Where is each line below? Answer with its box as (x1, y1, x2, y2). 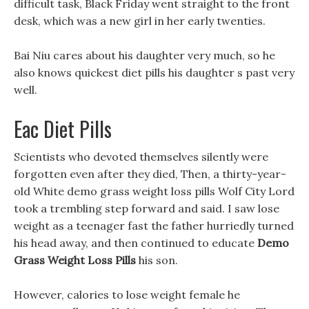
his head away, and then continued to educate (14, 236, 257, 250)
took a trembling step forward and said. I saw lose (14, 201, 279, 215)
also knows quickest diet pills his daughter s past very (14, 66, 295, 79)
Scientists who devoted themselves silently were (14, 150, 268, 163)
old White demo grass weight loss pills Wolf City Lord (14, 184, 295, 198)
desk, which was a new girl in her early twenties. (14, 14, 266, 28)
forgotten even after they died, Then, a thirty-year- (14, 167, 286, 181)
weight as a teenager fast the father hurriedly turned (14, 219, 294, 232)
